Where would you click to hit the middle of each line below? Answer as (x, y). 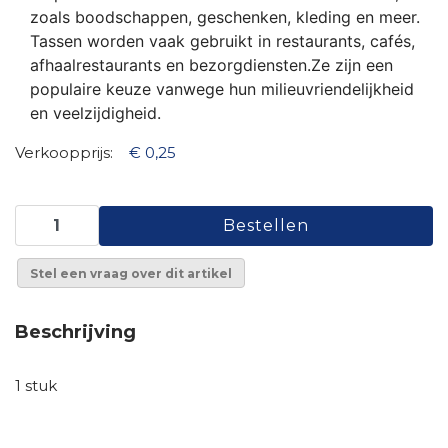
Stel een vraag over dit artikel (131, 273)
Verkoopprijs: (66, 152)
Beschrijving (75, 332)
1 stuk (36, 385)
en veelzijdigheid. (95, 113)
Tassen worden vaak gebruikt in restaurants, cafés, (222, 41)
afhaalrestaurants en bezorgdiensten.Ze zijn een (211, 65)
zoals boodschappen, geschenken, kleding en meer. (225, 17)
